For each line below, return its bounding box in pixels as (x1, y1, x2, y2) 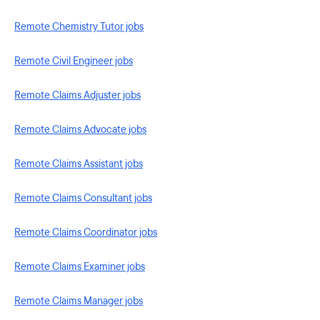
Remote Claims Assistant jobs (14, 157, 143, 171)
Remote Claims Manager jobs (14, 294, 143, 308)
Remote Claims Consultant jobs (14, 191, 152, 205)
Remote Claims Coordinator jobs (14, 226, 157, 239)
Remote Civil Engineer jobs (14, 54, 133, 68)
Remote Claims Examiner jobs (14, 260, 145, 274)
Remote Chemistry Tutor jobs (14, 20, 144, 34)
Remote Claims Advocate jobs (14, 123, 146, 136)
